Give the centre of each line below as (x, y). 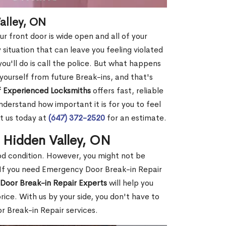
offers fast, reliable (127, 90)
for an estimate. (136, 118)
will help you (130, 183)
